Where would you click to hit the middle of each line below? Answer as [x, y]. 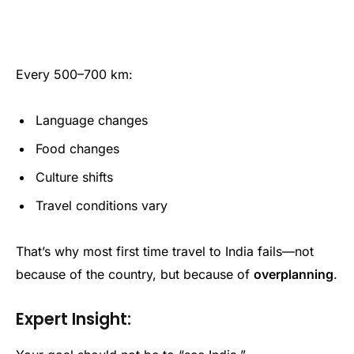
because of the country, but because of [135, 274]
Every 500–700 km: [74, 74]
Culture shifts [74, 177]
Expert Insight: [73, 319]
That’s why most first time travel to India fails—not [165, 251]
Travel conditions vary [102, 205]
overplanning [294, 274]
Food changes [77, 148]
